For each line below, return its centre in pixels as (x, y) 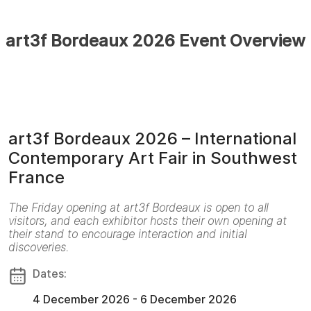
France (36, 178)
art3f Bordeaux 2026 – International (152, 139)
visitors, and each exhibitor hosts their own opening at (148, 221)
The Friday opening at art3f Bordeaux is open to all (138, 208)
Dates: (50, 274)
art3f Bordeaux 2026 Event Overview (155, 41)
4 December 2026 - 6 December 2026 (135, 300)
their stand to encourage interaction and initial (127, 234)
